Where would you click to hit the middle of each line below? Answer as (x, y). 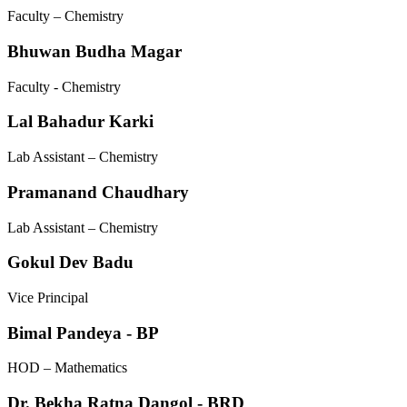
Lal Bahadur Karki (80, 122)
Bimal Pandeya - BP (83, 333)
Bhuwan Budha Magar (94, 51)
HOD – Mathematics (67, 368)
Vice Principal (48, 298)
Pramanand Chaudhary (98, 192)
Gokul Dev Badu (70, 263)
